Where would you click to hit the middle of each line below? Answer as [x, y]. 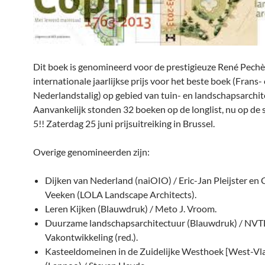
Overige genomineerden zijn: [91, 152]
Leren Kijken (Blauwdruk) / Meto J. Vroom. [131, 209]
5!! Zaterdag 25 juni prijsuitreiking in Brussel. [124, 124]
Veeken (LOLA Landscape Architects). [121, 195]
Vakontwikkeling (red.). [91, 237]
